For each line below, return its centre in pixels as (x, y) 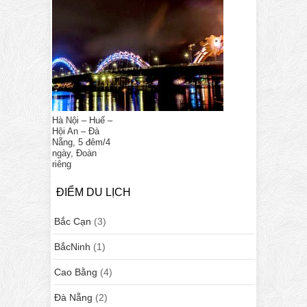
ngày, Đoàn (74, 153)
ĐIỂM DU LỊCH (94, 192)
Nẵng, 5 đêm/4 (81, 142)
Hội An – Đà (76, 131)
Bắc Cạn (73, 221)
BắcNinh (72, 246)
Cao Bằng (76, 272)
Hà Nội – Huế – (82, 120)
